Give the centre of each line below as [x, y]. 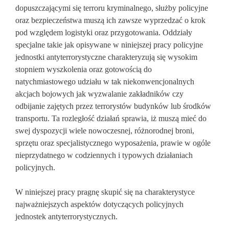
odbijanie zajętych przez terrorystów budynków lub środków [113, 106]
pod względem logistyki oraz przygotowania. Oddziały [104, 32]
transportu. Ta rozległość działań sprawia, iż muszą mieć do [111, 118]
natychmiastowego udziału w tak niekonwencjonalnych [105, 82]
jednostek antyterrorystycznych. [66, 216]
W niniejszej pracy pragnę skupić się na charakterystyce [105, 192]
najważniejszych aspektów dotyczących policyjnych [99, 204]
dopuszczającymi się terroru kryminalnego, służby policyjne [112, 8]
